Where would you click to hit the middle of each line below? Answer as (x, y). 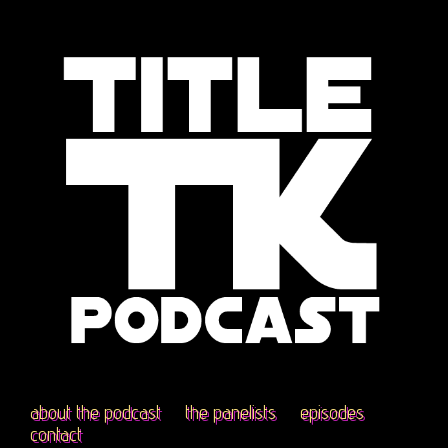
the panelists (230, 411)
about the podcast (95, 411)
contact (55, 433)
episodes (331, 411)
